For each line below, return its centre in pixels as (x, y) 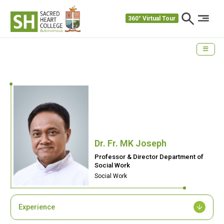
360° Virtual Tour (152, 18)
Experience (37, 207)
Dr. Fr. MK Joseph (130, 143)
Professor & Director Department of (149, 156)
